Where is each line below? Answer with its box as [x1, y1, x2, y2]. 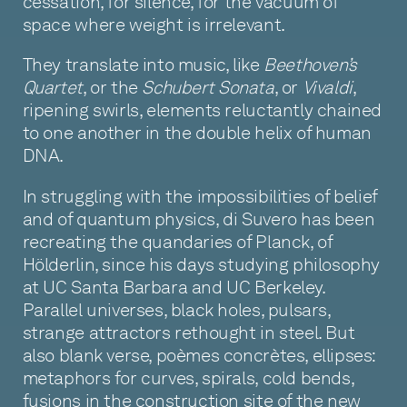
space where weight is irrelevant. [22, 13, 285, 35]
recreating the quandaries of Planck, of [22, 230, 333, 253]
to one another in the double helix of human [22, 122, 372, 144]
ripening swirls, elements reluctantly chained [22, 99, 382, 122]
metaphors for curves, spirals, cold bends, [22, 366, 354, 389]
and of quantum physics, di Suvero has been [22, 207, 375, 230]
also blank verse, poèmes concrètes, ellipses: [22, 343, 376, 366]
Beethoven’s [263, 54, 357, 76]
